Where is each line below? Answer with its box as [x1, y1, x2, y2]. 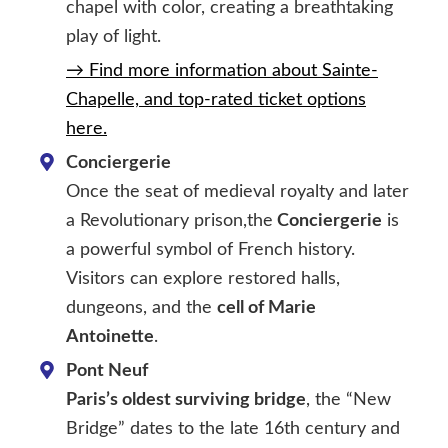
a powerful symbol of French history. [66, 241, 355, 260]
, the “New [306, 391, 391, 410]
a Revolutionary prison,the [66, 212, 273, 231]
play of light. [66, 28, 161, 47]
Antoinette [66, 328, 154, 347]
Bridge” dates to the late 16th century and [66, 420, 400, 439]
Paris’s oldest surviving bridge [66, 391, 306, 410]
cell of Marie [217, 299, 316, 318]
